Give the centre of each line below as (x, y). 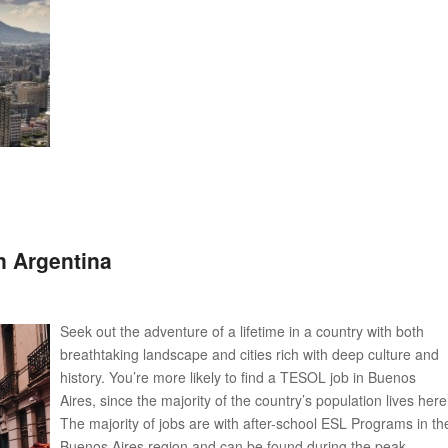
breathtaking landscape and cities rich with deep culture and (249, 353)
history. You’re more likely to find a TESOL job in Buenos (238, 376)
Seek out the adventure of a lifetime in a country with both (242, 330)
